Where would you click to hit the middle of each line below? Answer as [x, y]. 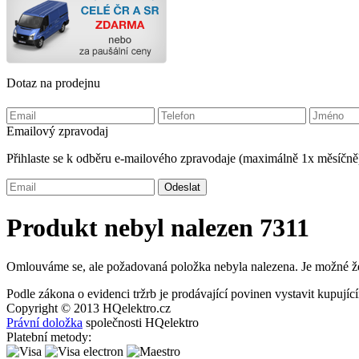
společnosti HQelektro [141, 323]
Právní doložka [44, 323]
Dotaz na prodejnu [53, 83]
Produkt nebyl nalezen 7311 [158, 227]
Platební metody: [49, 337]
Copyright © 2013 [54, 309]
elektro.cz [146, 309]
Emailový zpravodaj [57, 131]
